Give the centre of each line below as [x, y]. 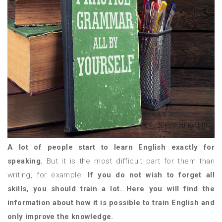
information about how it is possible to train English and [111, 203]
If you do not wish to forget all [151, 175]
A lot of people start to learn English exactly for [111, 147]
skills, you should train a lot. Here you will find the [111, 189]
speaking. [25, 161]
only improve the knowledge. [60, 217]
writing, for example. [48, 175]
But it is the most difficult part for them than [129, 161]
